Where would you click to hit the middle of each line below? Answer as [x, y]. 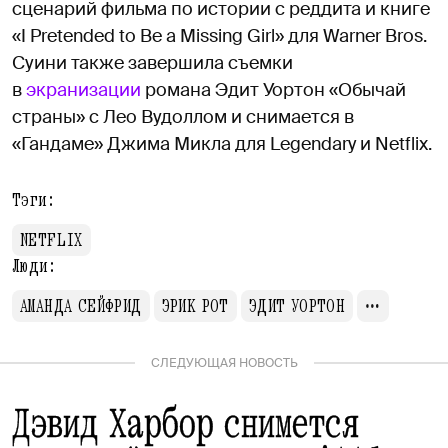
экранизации [83, 89]
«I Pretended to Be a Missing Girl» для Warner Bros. [219, 35]
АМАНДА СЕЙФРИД [81, 305]
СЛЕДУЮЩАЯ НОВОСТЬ [224, 362]
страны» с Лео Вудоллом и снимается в [183, 116]
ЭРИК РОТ [195, 305]
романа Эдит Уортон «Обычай [273, 89]
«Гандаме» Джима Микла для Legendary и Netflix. [222, 143]
